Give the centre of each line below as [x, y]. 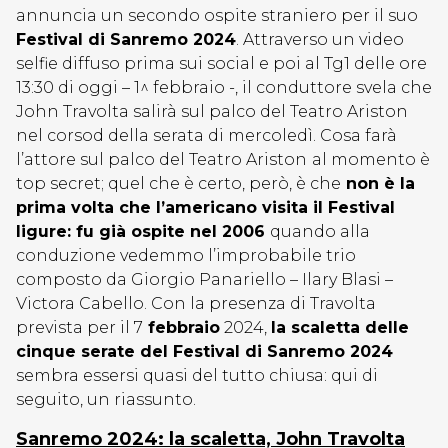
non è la [378, 183]
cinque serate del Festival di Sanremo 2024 [204, 351]
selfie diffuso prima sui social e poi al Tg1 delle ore [221, 63]
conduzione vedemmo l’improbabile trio [186, 255]
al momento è [371, 159]
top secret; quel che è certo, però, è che [178, 183]
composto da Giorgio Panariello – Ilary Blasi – [204, 279]
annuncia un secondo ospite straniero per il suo [217, 15]
